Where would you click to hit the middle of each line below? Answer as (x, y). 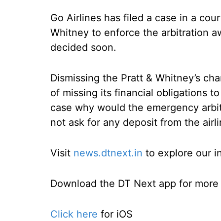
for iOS (115, 214)
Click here (74, 214)
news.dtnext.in (108, 153)
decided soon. (83, 47)
